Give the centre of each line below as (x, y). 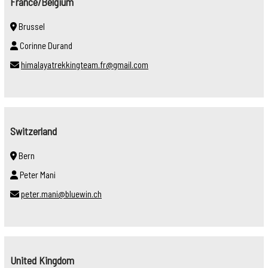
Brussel (31, 26)
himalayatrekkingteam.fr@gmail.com (85, 64)
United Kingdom (42, 260)
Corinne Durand (45, 45)
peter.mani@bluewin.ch (61, 194)
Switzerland (33, 131)
